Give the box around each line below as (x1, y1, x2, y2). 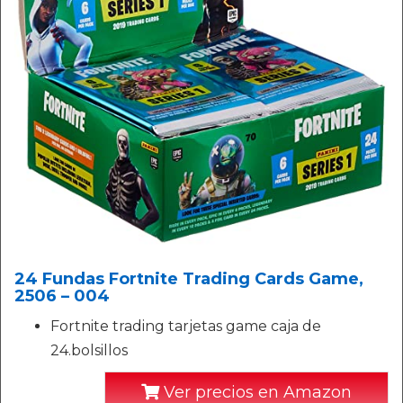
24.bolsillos (50, 342, 128, 360)
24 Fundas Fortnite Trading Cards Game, (14, 269, 363, 290)
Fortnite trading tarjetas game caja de (50, 318, 321, 336)
